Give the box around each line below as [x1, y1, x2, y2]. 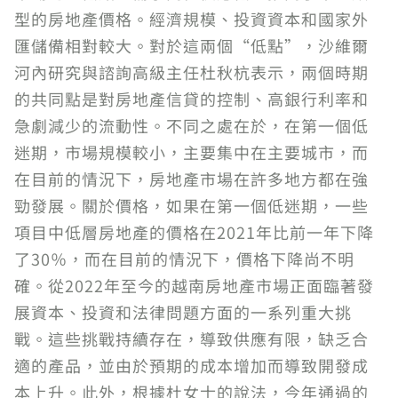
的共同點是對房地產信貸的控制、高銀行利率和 [14, 87, 369, 110]
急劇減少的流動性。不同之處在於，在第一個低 [14, 114, 369, 137]
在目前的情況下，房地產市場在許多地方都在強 [14, 167, 369, 190]
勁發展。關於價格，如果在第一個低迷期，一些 [14, 194, 369, 217]
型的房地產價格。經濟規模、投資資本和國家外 [14, 7, 369, 30]
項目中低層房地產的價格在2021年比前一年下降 [14, 220, 374, 243]
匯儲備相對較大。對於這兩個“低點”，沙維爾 [14, 34, 369, 57]
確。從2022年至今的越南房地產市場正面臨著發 [14, 274, 374, 297]
